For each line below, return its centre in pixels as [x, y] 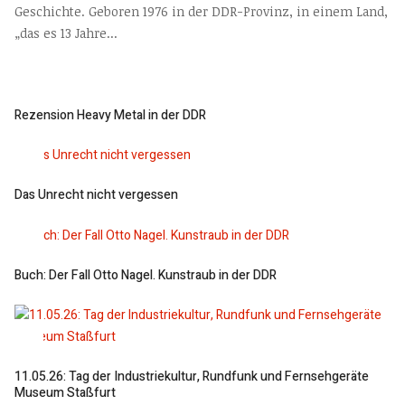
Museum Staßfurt [65, 392]
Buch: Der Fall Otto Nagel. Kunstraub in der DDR [146, 275]
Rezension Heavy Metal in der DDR [110, 116]
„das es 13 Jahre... [66, 33]
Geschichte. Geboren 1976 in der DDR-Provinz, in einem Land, [201, 12]
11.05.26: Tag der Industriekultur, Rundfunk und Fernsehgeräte [192, 376]
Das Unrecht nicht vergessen [96, 195]
